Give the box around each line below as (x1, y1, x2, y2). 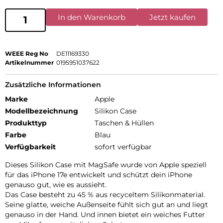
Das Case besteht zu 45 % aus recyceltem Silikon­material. (5, 190, 205, 199)
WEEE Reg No (5, 49, 48, 57)
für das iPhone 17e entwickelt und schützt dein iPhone (5, 170, 192, 179)
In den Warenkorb (58, 12, 125, 22)
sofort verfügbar (95, 142, 152, 151)
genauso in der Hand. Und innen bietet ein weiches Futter (5, 210, 205, 219)
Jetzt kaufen (149, 12, 196, 22)
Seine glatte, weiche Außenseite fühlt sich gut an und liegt (5, 200, 208, 209)
